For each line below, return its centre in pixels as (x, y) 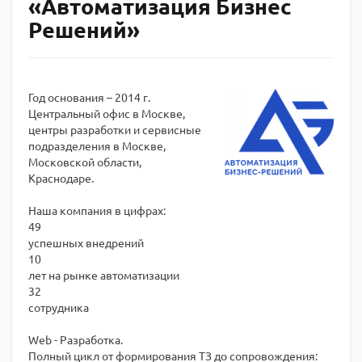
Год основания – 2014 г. (89, 97)
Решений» (84, 29)
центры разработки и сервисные (115, 129)
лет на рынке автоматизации (104, 275)
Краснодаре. (61, 178)
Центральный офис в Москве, (107, 113)
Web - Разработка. (76, 339)
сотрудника (59, 307)
